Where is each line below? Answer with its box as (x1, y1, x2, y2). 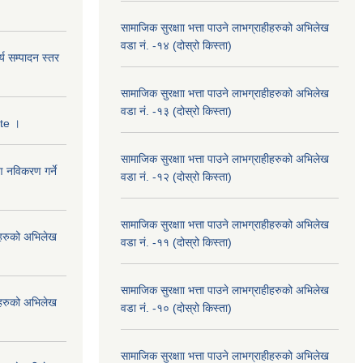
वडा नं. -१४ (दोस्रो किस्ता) (121, 38, 232, 52)
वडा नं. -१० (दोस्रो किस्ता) (121, 301, 232, 314)
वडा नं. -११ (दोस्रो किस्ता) (121, 235, 232, 249)
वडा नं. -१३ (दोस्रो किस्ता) (121, 104, 232, 117)
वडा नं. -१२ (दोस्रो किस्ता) (121, 169, 232, 183)
